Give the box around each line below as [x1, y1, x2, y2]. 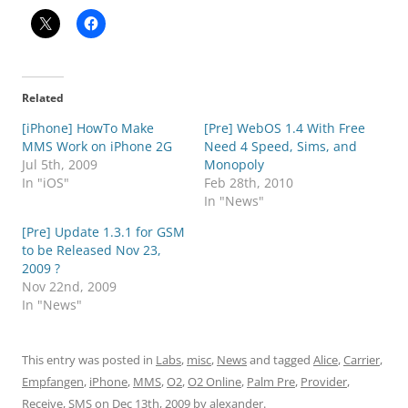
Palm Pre [247, 373, 295, 391]
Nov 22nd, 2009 [22, 278, 117, 296]
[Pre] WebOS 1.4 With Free [204, 119, 365, 138]
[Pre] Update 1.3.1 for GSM [22, 223, 185, 241]
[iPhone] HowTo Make [22, 119, 154, 138]
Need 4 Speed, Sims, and [204, 138, 357, 156]
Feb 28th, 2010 [204, 174, 293, 192]
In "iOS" [22, 174, 69, 192]
